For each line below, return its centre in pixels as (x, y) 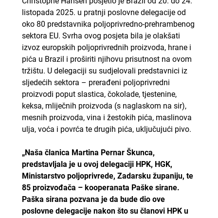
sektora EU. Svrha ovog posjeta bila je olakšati (101, 36)
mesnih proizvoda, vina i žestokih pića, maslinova (107, 117)
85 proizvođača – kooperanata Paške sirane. (100, 187)
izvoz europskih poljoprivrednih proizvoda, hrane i (106, 47)
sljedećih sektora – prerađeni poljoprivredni (96, 82)
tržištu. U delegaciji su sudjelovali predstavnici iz (104, 71)
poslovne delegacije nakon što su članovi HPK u (105, 211)
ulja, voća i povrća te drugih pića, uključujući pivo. (106, 129)
